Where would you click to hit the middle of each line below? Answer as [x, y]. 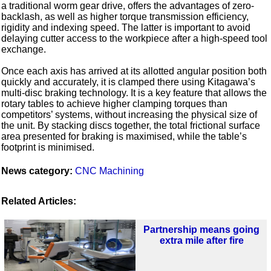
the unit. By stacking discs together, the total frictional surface [131, 126]
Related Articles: [39, 201]
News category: [37, 171]
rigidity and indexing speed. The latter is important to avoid [126, 28]
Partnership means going [202, 230]
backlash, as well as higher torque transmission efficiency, [125, 17]
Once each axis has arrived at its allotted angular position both [134, 71]
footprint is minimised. [48, 148]
